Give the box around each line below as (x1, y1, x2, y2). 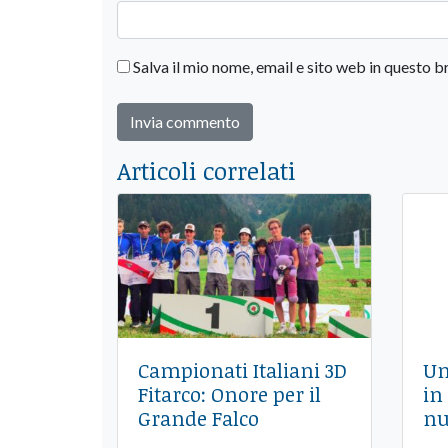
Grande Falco (138, 404, 259, 433)
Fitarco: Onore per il (138, 380, 321, 409)
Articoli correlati (117, 153, 296, 187)
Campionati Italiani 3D (138, 356, 347, 385)
